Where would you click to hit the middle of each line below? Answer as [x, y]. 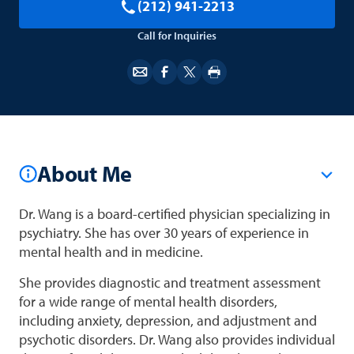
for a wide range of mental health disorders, [148, 302]
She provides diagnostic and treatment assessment [169, 283]
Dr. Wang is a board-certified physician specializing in [174, 213]
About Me [85, 173]
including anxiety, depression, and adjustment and [168, 321]
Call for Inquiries [177, 36]
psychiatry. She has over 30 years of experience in [164, 232]
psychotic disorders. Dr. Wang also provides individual [177, 340]
